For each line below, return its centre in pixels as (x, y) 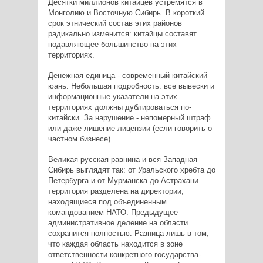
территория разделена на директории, (116, 191)
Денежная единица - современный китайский (127, 75)
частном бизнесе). (80, 139)
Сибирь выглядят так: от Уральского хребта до (131, 170)
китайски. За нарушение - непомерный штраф (129, 117)
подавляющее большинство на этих (112, 44)
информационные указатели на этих (112, 96)
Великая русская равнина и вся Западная (122, 159)
